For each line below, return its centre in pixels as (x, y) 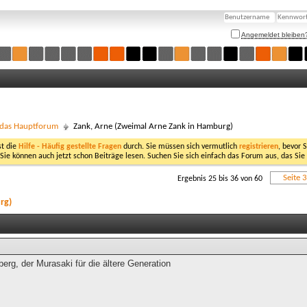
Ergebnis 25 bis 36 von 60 (220, 179)
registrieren (259, 147)
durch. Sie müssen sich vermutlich (180, 147)
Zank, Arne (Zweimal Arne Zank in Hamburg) (153, 126)
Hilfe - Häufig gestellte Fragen (70, 147)
